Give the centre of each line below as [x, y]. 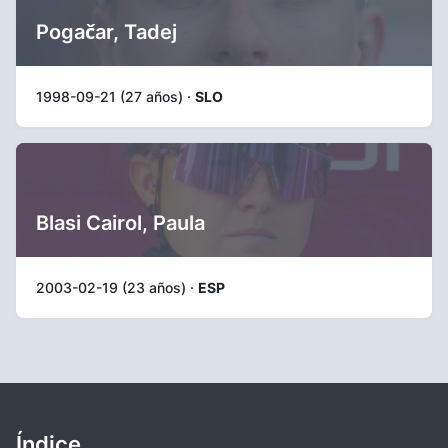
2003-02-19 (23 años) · [117, 287]
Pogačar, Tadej [106, 31]
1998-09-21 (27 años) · [115, 96]
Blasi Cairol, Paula [120, 222]
